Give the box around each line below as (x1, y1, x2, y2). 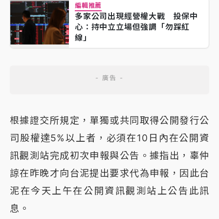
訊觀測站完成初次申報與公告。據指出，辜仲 (10, 149, 209, 161)
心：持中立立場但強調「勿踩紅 (75, 22, 190, 32)
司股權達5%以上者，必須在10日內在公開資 (10, 131, 209, 144)
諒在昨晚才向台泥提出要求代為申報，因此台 (10, 167, 209, 179)
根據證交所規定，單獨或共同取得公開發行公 (10, 114, 209, 126)
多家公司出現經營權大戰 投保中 (75, 11, 198, 21)
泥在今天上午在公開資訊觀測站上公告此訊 (10, 184, 209, 197)
